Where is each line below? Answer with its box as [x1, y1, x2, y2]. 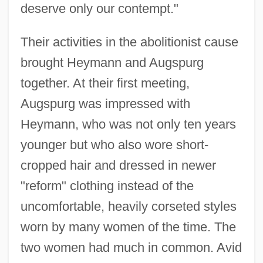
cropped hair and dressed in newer [20, 157, 216, 173]
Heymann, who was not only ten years [20, 116, 236, 131]
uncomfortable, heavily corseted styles [20, 198, 237, 214]
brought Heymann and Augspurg [20, 55, 204, 70]
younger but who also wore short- [20, 137, 208, 152]
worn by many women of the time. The [20, 219, 236, 234]
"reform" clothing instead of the [20, 178, 194, 193]
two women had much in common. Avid [20, 240, 242, 255]
